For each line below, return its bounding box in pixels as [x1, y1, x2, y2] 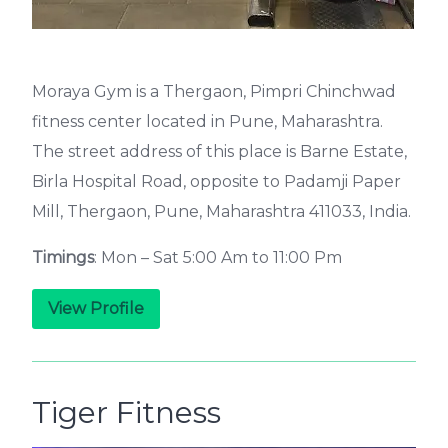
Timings [32, 248, 94, 267]
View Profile [48, 299, 144, 318]
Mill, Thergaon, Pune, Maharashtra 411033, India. [32, 202, 411, 221]
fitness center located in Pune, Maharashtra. [32, 112, 383, 131]
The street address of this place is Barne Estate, [32, 142, 407, 161]
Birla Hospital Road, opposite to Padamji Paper [32, 172, 401, 191]
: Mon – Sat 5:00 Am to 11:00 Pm [94, 248, 342, 267]
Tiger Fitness [32, 394, 221, 431]
